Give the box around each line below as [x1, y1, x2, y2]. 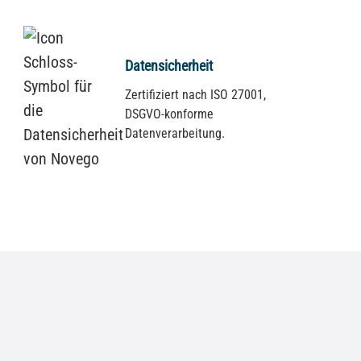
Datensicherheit [124, 56, 213, 74]
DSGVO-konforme [124, 106, 214, 122]
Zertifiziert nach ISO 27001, [124, 86, 266, 102]
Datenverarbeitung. [124, 125, 225, 141]
